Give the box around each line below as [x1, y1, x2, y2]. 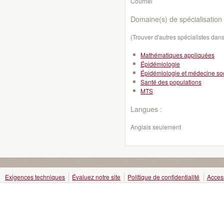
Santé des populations [140, 77, 201, 86]
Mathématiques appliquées [140, 50, 214, 59]
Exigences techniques [5, 172, 65, 181]
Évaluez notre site [72, 172, 121, 181]
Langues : [130, 103, 162, 114]
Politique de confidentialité [127, 172, 200, 181]
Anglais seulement [130, 122, 181, 131]
